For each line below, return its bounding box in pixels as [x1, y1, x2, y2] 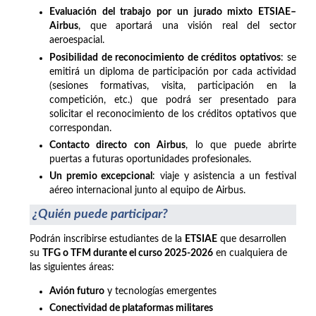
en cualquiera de [213, 248, 287, 258]
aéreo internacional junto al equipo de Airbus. [49, 185, 245, 195]
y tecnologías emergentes [104, 286, 217, 297]
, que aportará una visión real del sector [78, 21, 296, 32]
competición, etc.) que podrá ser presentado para [49, 95, 296, 105]
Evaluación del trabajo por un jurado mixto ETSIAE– [49, 7, 296, 18]
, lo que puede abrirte [186, 140, 297, 150]
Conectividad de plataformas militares [49, 303, 213, 314]
